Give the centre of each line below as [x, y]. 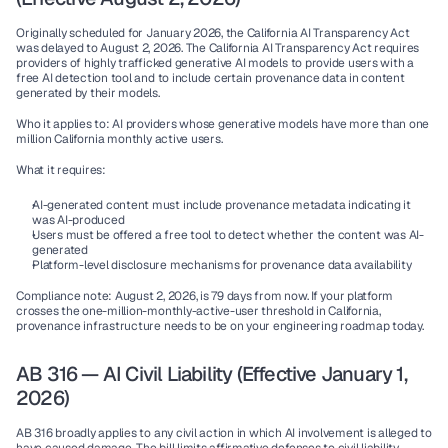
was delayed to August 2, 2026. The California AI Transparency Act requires [218, 48]
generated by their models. [88, 93]
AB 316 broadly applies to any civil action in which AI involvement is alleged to [224, 433]
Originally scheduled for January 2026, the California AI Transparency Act [213, 33]
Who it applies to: [63, 124]
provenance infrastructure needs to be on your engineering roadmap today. [220, 326]
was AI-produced [78, 220]
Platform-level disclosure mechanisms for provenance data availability [222, 265]
